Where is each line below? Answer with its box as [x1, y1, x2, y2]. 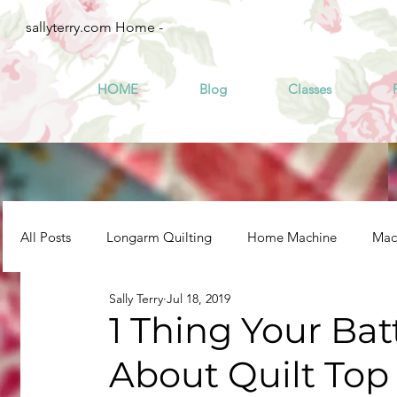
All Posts [20, 228, 71, 245]
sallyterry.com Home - [26, 19, 163, 35]
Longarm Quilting [106, 228, 212, 245]
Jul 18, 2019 [167, 291, 230, 307]
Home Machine [247, 228, 337, 245]
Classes [288, 81, 331, 98]
